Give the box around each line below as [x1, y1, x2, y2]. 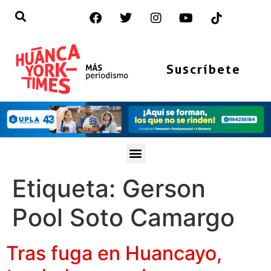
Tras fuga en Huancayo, [6, 241, 222, 265]
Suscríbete [166, 61, 241, 77]
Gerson [122, 173, 206, 203]
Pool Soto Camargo [12, 202, 235, 232]
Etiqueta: [12, 173, 122, 203]
